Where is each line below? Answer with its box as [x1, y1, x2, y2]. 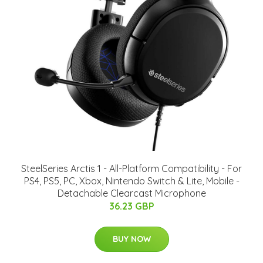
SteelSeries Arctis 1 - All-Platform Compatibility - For [21, 162, 242, 174]
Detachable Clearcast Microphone [57, 187, 206, 199]
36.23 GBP [109, 200, 154, 212]
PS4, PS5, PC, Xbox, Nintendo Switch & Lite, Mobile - [23, 174, 240, 187]
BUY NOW [112, 233, 151, 244]
